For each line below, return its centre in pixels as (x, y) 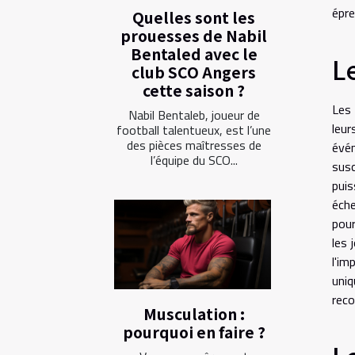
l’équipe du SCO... (194, 160)
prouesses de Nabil (194, 36)
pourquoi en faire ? (194, 332)
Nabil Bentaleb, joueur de (194, 115)
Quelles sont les (194, 17)
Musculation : (194, 313)
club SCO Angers (194, 72)
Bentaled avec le (194, 54)
